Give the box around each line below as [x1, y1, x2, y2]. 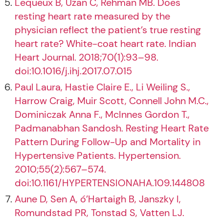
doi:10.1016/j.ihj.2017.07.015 [15, 65, 132, 77]
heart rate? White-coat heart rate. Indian [15, 37, 196, 50]
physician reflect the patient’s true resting [15, 23, 201, 36]
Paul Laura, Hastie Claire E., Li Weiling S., [15, 81, 190, 93]
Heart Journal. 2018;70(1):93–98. [15, 51, 158, 64]
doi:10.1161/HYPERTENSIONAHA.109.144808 [15, 176, 205, 189]
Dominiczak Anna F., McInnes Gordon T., [15, 108, 190, 121]
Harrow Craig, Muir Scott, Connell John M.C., [15, 94, 209, 107]
